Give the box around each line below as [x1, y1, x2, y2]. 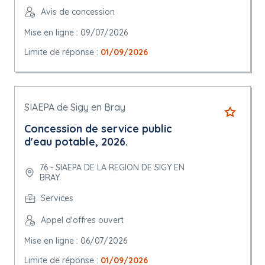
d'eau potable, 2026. [24, 135, 128, 149]
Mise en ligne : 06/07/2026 [24, 235, 127, 247]
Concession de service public [24, 122, 172, 136]
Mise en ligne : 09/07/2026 [24, 27, 128, 38]
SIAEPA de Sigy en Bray [24, 101, 125, 114]
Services [41, 193, 73, 204]
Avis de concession [41, 7, 115, 18]
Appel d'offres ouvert [41, 215, 124, 226]
